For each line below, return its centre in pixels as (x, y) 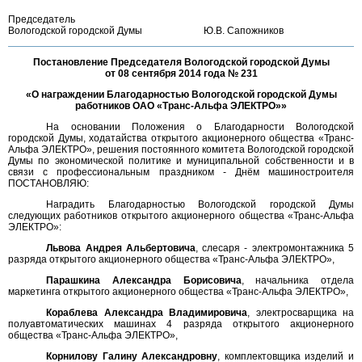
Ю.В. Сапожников (279, 31)
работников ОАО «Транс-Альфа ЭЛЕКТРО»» (181, 106)
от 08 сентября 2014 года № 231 (181, 74)
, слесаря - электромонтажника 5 (274, 248)
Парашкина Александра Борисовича (144, 280)
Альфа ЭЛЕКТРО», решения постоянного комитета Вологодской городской (181, 149)
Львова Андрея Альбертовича (121, 248)
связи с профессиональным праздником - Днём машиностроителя (181, 172)
